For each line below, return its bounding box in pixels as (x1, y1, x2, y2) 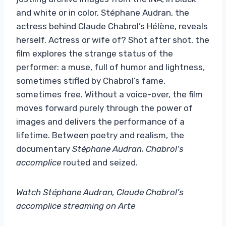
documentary (16, 143, 72, 154)
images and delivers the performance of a (16, 116, 185, 127)
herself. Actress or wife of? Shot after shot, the (16, 34, 209, 45)
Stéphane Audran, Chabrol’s (72, 143, 184, 154)
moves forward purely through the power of (16, 102, 193, 113)
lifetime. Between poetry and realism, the (16, 130, 184, 140)
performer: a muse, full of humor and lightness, (16, 62, 205, 72)
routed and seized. (63, 157, 138, 167)
